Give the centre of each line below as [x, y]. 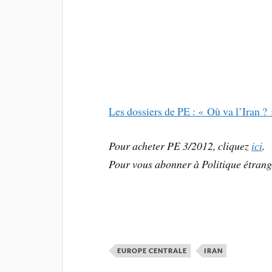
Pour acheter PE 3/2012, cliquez [180, 146]
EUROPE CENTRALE [152, 251]
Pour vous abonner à [155, 164]
